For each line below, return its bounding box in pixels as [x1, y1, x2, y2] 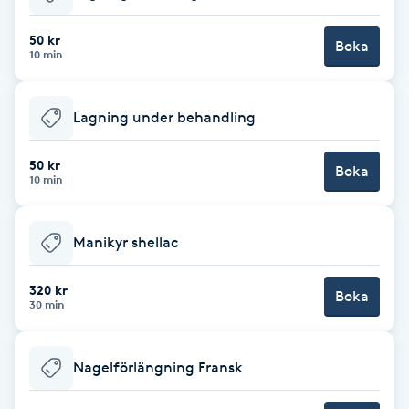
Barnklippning [11, 228, 108, 246]
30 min [29, 297, 64, 311]
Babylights [11, 24, 83, 41]
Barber [11, 177, 57, 194]
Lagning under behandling [73, 108, 256, 126]
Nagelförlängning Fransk [73, 358, 243, 376]
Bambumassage [11, 126, 121, 143]
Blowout [11, 330, 68, 348]
